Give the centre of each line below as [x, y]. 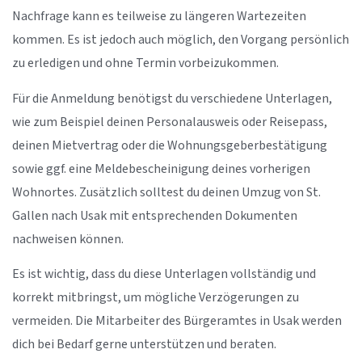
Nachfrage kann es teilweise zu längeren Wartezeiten [159, 17]
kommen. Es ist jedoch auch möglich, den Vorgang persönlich [181, 40]
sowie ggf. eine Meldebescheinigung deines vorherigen [161, 169]
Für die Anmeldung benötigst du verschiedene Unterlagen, [172, 99]
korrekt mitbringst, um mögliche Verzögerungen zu [156, 298]
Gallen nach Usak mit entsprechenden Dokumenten [155, 216]
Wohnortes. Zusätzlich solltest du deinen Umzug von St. [166, 192]
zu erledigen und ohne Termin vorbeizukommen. [145, 64]
